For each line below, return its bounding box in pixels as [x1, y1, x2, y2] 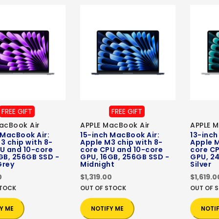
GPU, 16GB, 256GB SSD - [80, 152, 169, 162]
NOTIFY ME [91, 204, 124, 213]
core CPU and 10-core [80, 145, 163, 155]
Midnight [80, 159, 114, 170]
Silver [190, 159, 211, 170]
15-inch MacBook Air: [80, 130, 159, 140]
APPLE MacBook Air [80, 120, 150, 131]
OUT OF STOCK [80, 184, 126, 193]
